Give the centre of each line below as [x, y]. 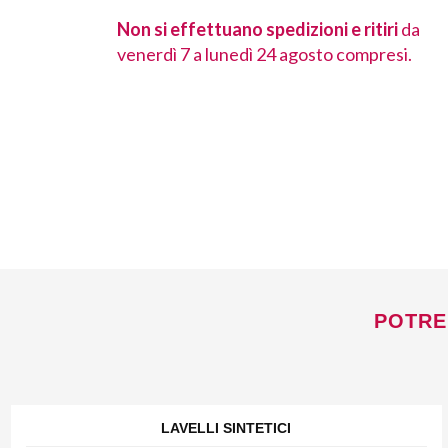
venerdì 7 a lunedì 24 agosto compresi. [264, 54]
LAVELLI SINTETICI [226, 428]
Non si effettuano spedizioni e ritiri [257, 29]
